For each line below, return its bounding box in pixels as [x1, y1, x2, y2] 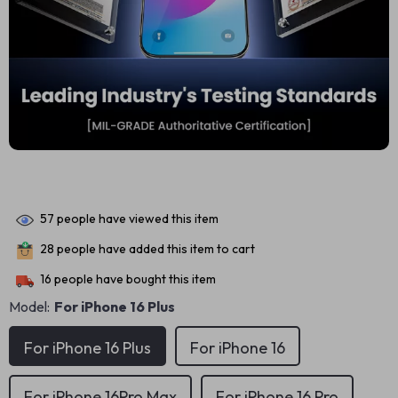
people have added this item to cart [54, 241, 255, 258]
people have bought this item [52, 271, 216, 288]
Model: [9, 298, 50, 315]
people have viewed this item [54, 211, 219, 227]
